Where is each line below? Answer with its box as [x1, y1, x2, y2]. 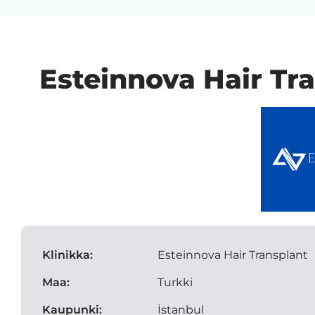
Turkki [157, 275, 193, 289]
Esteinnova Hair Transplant [157, 247, 308, 262]
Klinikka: [42, 247, 93, 262]
